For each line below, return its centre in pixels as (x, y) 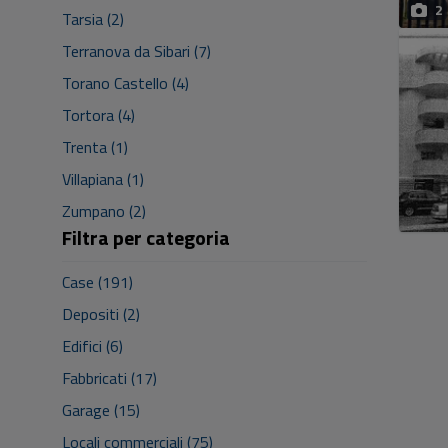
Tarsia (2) (93, 19)
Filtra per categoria (146, 237)
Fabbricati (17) (109, 378)
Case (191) (97, 282)
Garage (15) (101, 410)
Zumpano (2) (104, 211)
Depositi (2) (101, 314)
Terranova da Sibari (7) (136, 51)
